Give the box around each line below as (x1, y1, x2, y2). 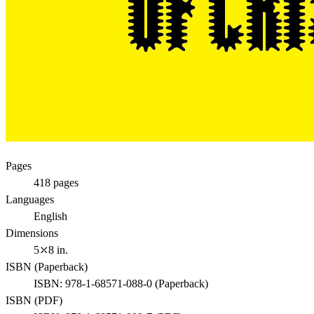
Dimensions (6, 227, 58, 239)
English (34, 210, 67, 222)
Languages (6, 193, 54, 205)
